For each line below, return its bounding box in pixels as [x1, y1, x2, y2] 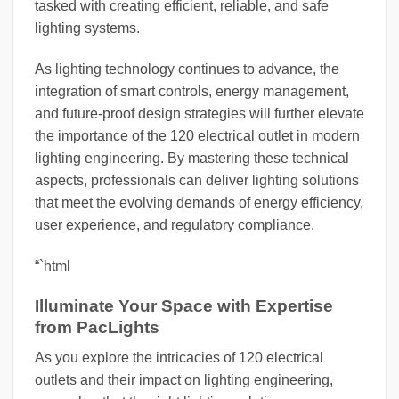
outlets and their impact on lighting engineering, [35, 372, 333, 388]
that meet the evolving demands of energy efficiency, [35, 195, 363, 211]
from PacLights [35, 317, 159, 337]
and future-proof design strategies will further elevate [35, 106, 364, 122]
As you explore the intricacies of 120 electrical [35, 350, 323, 366]
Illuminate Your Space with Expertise [35, 296, 333, 315]
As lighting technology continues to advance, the [35, 61, 339, 77]
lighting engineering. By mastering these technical [35, 151, 349, 167]
